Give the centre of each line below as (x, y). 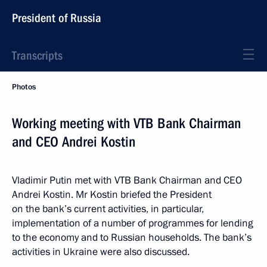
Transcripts (37, 55)
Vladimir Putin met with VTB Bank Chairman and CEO (127, 180)
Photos (24, 87)
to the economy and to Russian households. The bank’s (132, 237)
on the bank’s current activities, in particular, (108, 209)
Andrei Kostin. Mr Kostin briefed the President (112, 195)
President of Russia (57, 18)
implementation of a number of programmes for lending (133, 223)
